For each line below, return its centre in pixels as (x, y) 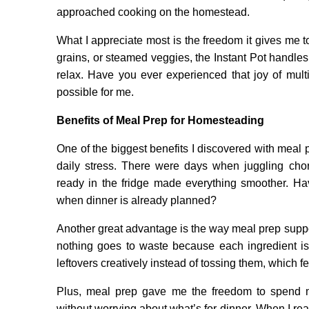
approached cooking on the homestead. (153, 12)
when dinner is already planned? (137, 201)
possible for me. (95, 92)
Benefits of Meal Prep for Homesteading (160, 121)
